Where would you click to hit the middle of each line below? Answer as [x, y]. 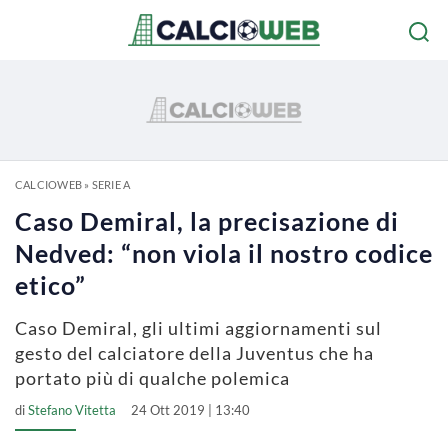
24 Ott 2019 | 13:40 [190, 410]
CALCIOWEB [48, 184]
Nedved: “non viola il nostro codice [224, 253]
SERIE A [111, 184]
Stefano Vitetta [72, 410]
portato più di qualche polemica [152, 378]
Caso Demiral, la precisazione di [207, 221]
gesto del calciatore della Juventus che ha [194, 353]
